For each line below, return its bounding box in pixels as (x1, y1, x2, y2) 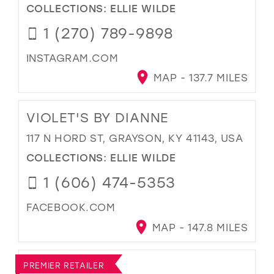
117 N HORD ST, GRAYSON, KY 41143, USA (26, 131, 243, 144)
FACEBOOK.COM (26, 201, 116, 213)
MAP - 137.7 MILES (150, 71, 248, 84)
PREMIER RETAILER (23, 259, 105, 270)
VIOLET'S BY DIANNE (26, 108, 169, 126)
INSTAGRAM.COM (26, 51, 119, 64)
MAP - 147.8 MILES (149, 220, 248, 234)
